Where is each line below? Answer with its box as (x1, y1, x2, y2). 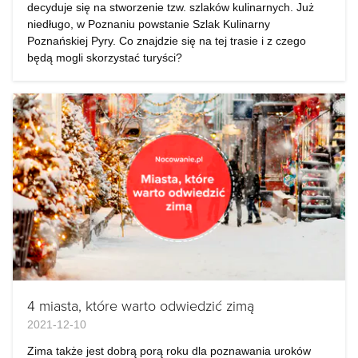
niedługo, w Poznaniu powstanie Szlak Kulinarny (27, 18, 270, 30)
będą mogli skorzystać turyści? (27, 51, 182, 64)
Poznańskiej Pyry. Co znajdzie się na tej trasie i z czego (27, 34, 306, 47)
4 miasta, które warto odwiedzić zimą (27, 296, 254, 315)
